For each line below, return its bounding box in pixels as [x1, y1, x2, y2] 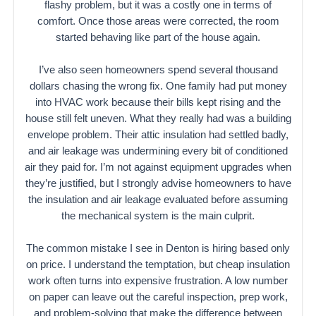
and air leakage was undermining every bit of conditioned [28, 145, 288, 157]
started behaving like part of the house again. [56, 31, 260, 43]
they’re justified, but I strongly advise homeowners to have [25, 178, 291, 190]
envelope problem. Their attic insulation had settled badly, [28, 129, 288, 141]
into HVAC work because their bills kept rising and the [35, 97, 281, 109]
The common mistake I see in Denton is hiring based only [26, 243, 290, 255]
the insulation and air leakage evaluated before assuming [28, 194, 288, 206]
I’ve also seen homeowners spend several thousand [38, 64, 278, 76]
